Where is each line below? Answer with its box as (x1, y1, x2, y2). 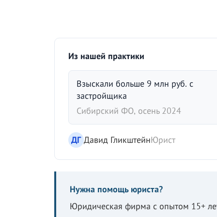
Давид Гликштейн (84, 134, 151, 146)
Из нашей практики (68, 50, 144, 62)
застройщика (77, 90, 127, 102)
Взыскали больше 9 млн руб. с (77, 78, 193, 90)
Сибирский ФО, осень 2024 (77, 105, 181, 117)
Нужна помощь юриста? (70, 184, 163, 195)
